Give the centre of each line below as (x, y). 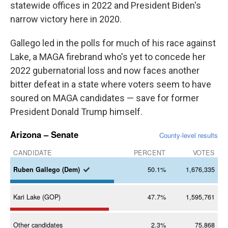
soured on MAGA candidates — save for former (105, 98)
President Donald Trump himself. (76, 112)
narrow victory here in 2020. (66, 19)
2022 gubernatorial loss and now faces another (105, 70)
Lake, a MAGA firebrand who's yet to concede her (108, 57)
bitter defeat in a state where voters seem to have (111, 84)
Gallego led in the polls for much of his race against (113, 43)
